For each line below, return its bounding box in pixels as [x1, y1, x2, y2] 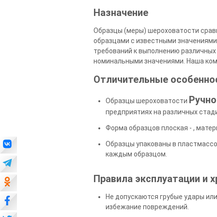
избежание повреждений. [106, 203, 189, 211]
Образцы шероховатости [106, 97, 189, 105]
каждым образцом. [106, 150, 168, 158]
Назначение [93, 7, 149, 18]
